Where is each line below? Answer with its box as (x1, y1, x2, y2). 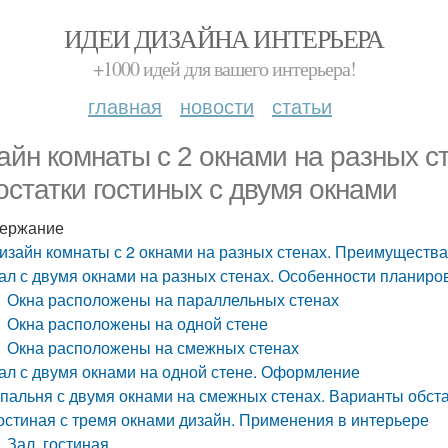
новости (180, 91, 254, 120)
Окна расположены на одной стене (7, 312, 269, 335)
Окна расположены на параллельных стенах (7, 288, 340, 311)
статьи (272, 91, 332, 120)
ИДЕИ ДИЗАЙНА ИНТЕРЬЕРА (64, 21, 384, 55)
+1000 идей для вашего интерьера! (92, 55, 356, 82)
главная (88, 91, 162, 120)
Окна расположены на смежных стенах (7, 336, 300, 359)
